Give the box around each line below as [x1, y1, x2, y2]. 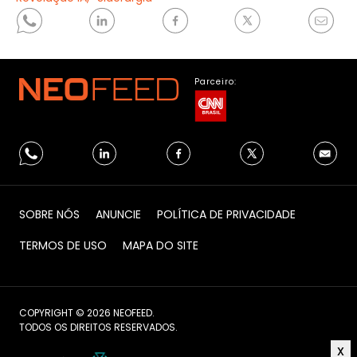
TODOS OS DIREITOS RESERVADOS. [19, 320, 178, 334]
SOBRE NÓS [19, 206, 80, 222]
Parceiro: [194, 76, 237, 88]
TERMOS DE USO [19, 237, 107, 253]
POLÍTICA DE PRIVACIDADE [157, 206, 296, 222]
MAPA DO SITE [123, 237, 198, 253]
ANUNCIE [96, 206, 141, 222]
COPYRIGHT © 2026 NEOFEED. [19, 306, 155, 320]
